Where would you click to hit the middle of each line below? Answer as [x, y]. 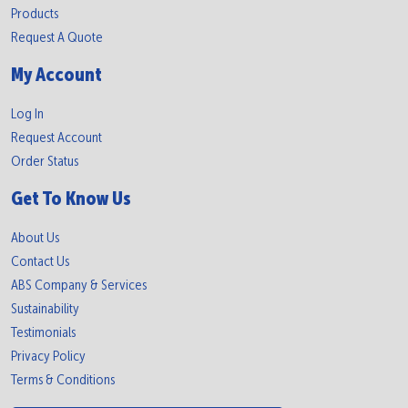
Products [35, 14]
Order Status [45, 162]
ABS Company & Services [79, 286]
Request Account [56, 138]
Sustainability [45, 309]
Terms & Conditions [63, 380]
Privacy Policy [48, 357]
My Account [56, 76]
